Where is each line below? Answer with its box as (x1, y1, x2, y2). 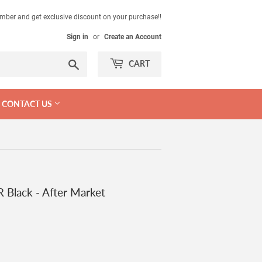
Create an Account (104, 33, 161, 41)
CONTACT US (2, 99, 54, 109)
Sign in (67, 33, 88, 41)
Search (80, 58, 105, 67)
